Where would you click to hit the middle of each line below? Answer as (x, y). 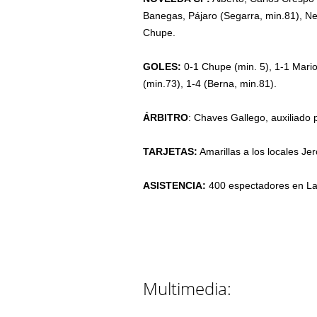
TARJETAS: (171, 151)
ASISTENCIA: (175, 185)
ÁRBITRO (166, 117)
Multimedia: (188, 288)
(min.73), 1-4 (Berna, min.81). (210, 83)
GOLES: (162, 66)
